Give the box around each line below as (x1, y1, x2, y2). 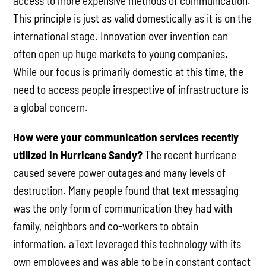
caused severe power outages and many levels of (13, 165, 226, 179)
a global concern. (13, 100, 88, 115)
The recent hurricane (145, 147, 237, 161)
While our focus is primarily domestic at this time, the (13, 65, 244, 79)
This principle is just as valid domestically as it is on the (13, 11, 252, 26)
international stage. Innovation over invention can (13, 29, 229, 43)
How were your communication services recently (13, 129, 239, 144)
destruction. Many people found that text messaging (13, 183, 239, 197)
